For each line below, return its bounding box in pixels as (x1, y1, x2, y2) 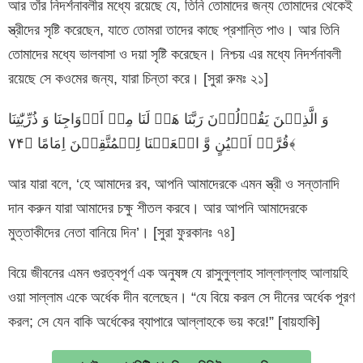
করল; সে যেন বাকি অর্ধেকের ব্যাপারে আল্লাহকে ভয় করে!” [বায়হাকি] (8, 313, 320, 330)
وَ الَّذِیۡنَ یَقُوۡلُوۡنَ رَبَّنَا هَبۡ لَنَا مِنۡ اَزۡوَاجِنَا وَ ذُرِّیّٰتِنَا (8, 110, 329, 127)
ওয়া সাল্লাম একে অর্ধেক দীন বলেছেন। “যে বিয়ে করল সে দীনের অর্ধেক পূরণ (8, 288, 355, 305)
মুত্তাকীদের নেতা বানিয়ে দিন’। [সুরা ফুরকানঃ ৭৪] (8, 224, 235, 241)
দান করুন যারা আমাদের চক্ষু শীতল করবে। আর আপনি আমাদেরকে (8, 199, 307, 216)
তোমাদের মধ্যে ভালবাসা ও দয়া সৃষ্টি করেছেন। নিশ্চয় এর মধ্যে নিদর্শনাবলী (8, 45, 341, 62)
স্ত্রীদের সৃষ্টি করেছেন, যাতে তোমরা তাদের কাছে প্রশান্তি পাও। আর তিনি (8, 21, 340, 38)
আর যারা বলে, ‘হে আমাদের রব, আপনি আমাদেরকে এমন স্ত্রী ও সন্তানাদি (8, 175, 340, 192)
